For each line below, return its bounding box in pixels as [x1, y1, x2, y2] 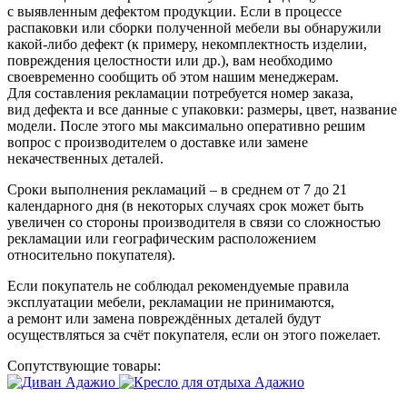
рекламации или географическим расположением [7, 231, 316, 247]
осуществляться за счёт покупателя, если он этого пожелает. [7, 327, 381, 343]
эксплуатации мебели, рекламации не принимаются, [7, 294, 334, 311]
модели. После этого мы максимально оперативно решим [7, 118, 365, 134]
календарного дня [7, 198, 118, 214]
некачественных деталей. [7, 151, 164, 167]
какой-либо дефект [7, 36, 124, 53]
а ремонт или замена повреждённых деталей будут [7, 311, 321, 327]
